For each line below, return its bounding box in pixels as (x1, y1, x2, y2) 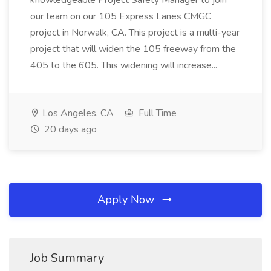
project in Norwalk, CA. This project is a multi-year (30, 26, 240, 39)
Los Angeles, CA (40, 106, 114, 120)
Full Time (136, 106, 177, 120)
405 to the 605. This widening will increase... (30, 59, 220, 72)
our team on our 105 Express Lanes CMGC (30, 10, 211, 23)
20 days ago (42, 123, 97, 136)
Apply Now (97, 192, 157, 207)
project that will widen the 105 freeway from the (30, 42, 236, 56)
